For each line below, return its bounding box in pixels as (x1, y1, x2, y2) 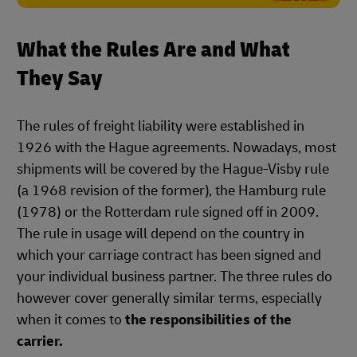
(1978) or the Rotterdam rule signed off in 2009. (17, 202, 319, 222)
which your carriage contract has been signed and (17, 245, 321, 265)
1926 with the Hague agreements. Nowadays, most (17, 138, 336, 157)
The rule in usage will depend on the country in (17, 224, 304, 243)
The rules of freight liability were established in (17, 116, 304, 135)
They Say (17, 64, 103, 92)
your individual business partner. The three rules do (17, 267, 332, 286)
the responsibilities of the (125, 310, 292, 329)
